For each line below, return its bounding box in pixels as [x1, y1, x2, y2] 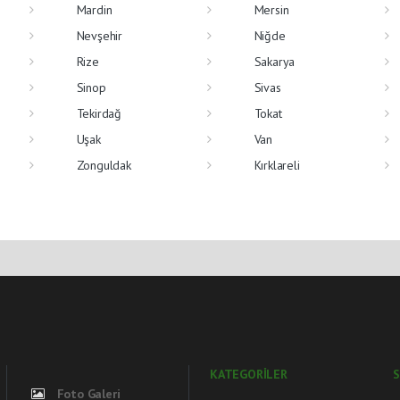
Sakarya [254, 53, 296, 70]
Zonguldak [76, 156, 131, 173]
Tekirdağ [76, 104, 121, 121]
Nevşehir [76, 27, 122, 44]
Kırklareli [254, 156, 300, 173]
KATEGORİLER [210, 365, 287, 382]
